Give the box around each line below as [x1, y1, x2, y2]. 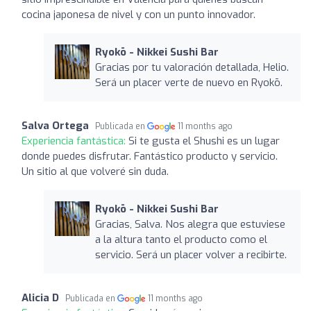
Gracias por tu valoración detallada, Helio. [94, 60, 289, 74]
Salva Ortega [22, 118, 89, 133]
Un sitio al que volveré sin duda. [22, 164, 169, 178]
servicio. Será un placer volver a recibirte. [94, 247, 287, 262]
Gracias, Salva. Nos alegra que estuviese [94, 217, 285, 231]
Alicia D [22, 290, 59, 305]
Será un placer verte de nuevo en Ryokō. [94, 75, 283, 90]
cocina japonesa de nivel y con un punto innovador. [22, 7, 255, 22]
